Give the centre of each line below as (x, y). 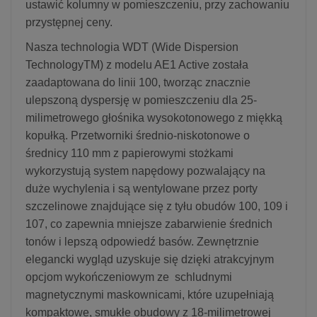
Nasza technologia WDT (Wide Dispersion (132, 47)
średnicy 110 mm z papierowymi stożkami (129, 153)
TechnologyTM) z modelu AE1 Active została (137, 64)
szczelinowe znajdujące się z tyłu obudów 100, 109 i (157, 206)
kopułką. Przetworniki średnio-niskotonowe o (138, 135)
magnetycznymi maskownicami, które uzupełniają (150, 294)
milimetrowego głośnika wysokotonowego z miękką (154, 117)
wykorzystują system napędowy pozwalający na (145, 171)
